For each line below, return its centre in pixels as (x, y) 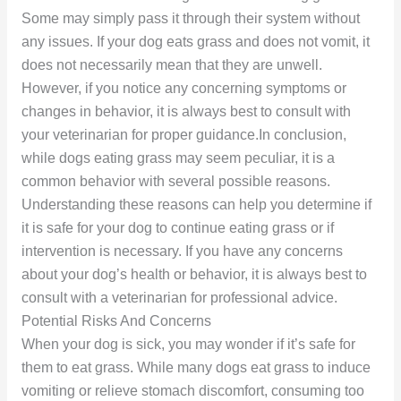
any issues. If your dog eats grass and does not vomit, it (195, 41)
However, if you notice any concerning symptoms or (183, 88)
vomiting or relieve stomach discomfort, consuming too (192, 390)
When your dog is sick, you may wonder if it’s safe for (188, 344)
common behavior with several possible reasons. (175, 181)
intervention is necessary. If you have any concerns (182, 251)
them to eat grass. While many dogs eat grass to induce (196, 367)
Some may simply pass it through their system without (190, 18)
